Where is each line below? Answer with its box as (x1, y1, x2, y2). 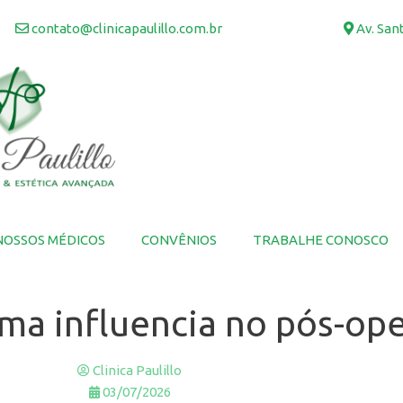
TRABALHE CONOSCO (253, 231, 389, 247)
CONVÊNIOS (141, 231, 217, 247)
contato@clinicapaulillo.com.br (28, 21, 222, 36)
